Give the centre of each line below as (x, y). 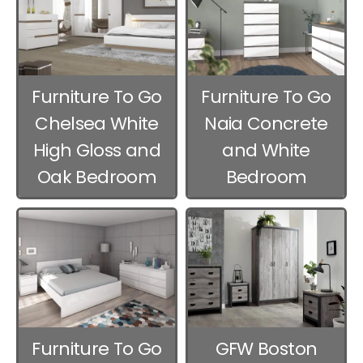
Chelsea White (97, 124)
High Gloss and (97, 151)
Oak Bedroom (97, 177)
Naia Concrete (266, 124)
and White (266, 151)
